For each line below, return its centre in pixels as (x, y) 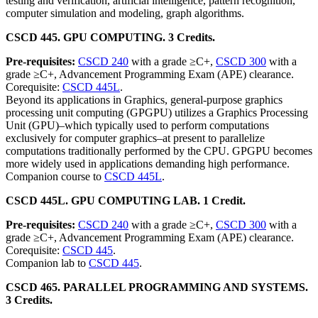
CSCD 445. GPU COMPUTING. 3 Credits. (110, 37)
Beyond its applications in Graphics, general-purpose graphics (144, 100)
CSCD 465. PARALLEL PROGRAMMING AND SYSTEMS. (157, 287)
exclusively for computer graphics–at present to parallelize (135, 138)
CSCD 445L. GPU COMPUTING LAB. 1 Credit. (126, 201)
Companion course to (55, 176)
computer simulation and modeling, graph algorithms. (125, 13)
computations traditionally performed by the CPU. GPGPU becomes (159, 151)
